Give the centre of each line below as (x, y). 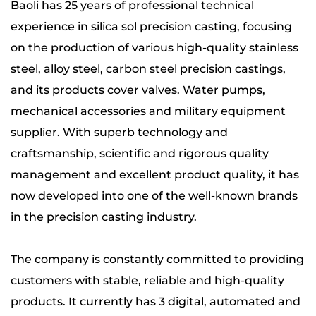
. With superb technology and (142, 132)
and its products (59, 90)
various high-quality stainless (215, 47)
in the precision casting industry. (104, 217)
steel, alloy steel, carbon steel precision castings (147, 68)
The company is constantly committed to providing (157, 259)
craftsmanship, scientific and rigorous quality (140, 153)
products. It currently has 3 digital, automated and (156, 301)
